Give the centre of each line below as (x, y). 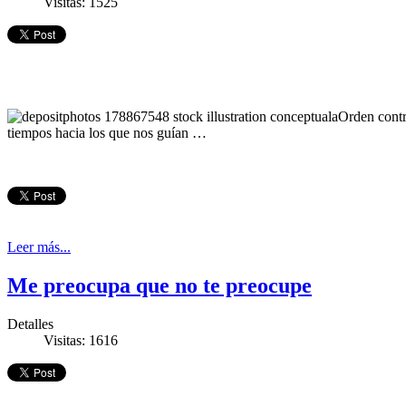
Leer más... (39, 247)
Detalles (30, 324)
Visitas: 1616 (81, 340)
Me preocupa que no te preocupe (159, 286)
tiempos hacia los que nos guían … (107, 133)
